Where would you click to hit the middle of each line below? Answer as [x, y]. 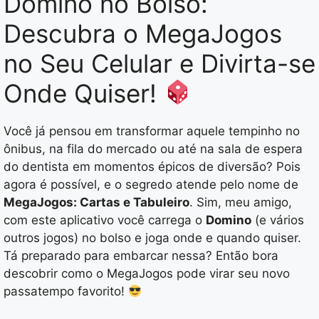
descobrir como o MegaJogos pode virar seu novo [147, 273]
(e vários [278, 220]
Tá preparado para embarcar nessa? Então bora [141, 255]
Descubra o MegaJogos [143, 33]
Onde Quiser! [84, 93]
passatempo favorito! [66, 291]
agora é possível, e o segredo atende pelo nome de [151, 184]
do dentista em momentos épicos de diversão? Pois [152, 166]
